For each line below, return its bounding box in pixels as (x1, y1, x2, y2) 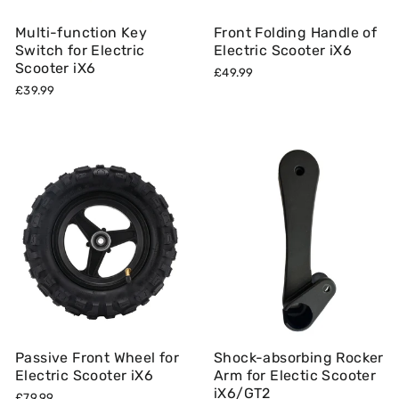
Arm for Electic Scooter (214, 367, 377, 384)
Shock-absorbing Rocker (214, 349, 384, 366)
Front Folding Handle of (214, 24, 378, 41)
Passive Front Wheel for (15, 349, 180, 366)
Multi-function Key (15, 24, 148, 41)
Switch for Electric (15, 42, 145, 59)
